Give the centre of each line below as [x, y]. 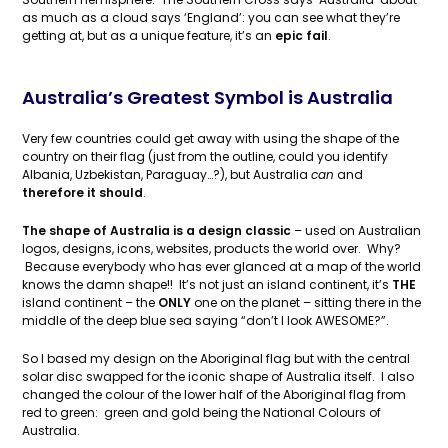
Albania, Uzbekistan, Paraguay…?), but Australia [167, 174]
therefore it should [83, 192]
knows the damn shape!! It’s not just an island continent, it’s [207, 284]
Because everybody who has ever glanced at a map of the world [222, 266]
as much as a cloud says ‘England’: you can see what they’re [211, 17]
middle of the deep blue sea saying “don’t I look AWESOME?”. [206, 320]
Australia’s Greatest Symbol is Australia [208, 97]
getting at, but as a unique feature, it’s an [149, 35]
